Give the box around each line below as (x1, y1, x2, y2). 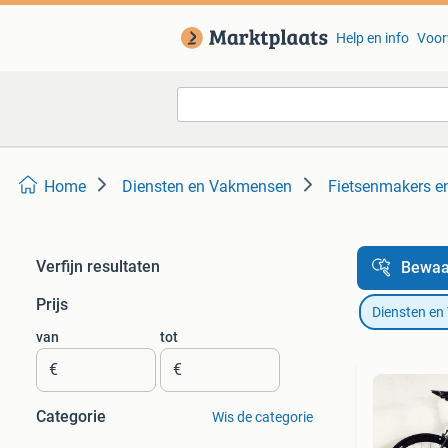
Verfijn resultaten (36, 257, 160, 276)
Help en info (335, 30, 409, 46)
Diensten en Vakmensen (122, 177, 292, 196)
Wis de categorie (211, 409, 313, 425)
